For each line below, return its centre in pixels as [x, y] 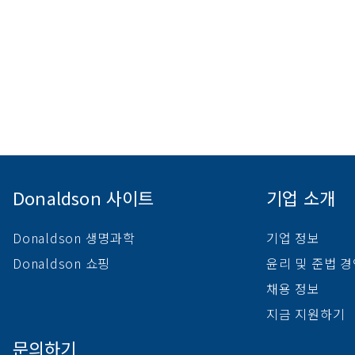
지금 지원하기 [306, 313]
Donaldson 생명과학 [74, 237]
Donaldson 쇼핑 [61, 263]
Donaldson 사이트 [84, 197]
